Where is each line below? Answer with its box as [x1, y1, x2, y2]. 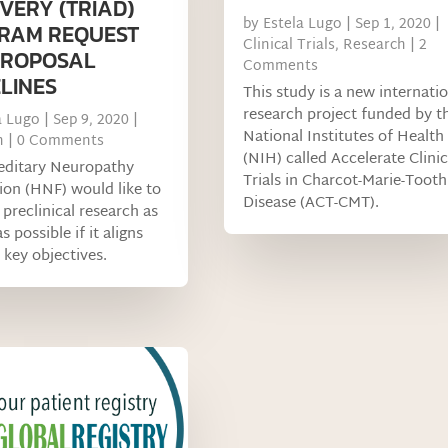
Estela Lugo [262, 11, 342, 37]
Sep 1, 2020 [354, 11, 431, 37]
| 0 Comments [3, 128, 104, 154]
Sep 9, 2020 [52, 107, 129, 133]
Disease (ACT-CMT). [242, 189, 379, 217]
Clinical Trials [242, 32, 335, 58]
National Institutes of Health [242, 123, 444, 151]
